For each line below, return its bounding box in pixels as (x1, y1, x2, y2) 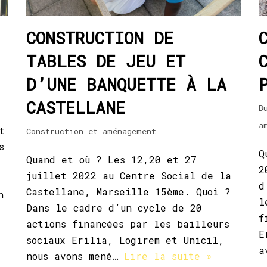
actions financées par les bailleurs (26, 217, 229, 230)
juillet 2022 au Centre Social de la (26, 169, 231, 182)
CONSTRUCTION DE (26, 26, 173, 49)
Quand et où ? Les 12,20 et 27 (26, 153, 197, 166)
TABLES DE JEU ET (26, 49, 185, 72)
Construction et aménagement (26, 125, 156, 136)
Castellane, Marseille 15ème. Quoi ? (26, 185, 231, 198)
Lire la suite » (124, 249, 212, 262)
